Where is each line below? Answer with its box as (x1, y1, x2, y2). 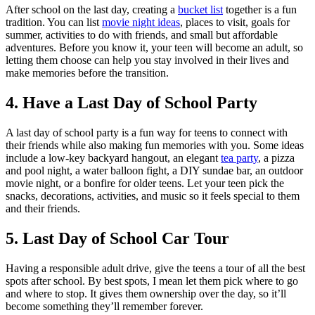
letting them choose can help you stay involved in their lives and (6, 54, 289, 67)
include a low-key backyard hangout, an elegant (6, 152, 221, 165)
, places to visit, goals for (180, 16, 290, 29)
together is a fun (223, 4, 297, 16)
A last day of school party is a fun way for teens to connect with (6, 127, 288, 139)
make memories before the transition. (6, 67, 169, 79)
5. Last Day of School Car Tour (6, 229, 229, 248)
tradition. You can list (6, 16, 102, 29)
